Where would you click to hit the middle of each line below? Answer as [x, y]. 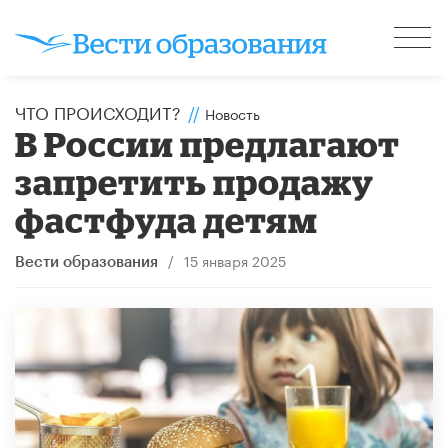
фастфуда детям [167, 219]
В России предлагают [208, 143]
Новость [232, 112]
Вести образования [86, 262]
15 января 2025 [234, 259]
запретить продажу [195, 181]
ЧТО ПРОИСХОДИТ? [98, 110]
